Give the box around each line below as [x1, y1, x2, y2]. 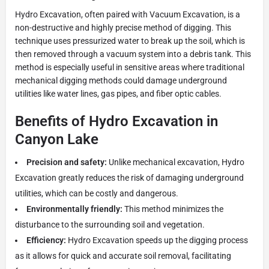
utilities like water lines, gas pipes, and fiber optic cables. [15, 88, 222, 98]
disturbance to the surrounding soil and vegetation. [15, 219, 205, 229]
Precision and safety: [26, 157, 107, 167]
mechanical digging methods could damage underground [15, 75, 227, 85]
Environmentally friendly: [26, 204, 122, 214]
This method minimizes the [122, 204, 223, 214]
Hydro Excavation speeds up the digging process [66, 235, 248, 245]
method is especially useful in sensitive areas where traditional [15, 62, 244, 72]
